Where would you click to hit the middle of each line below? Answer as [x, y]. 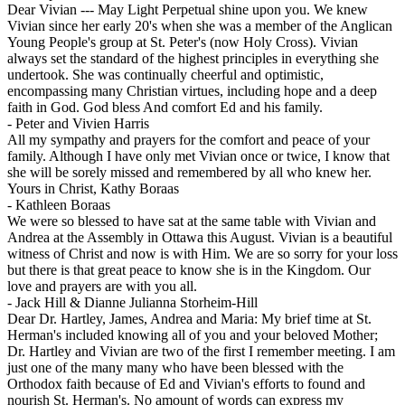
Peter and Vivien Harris [82, 124]
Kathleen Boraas [63, 205]
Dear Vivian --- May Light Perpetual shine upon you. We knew [188, 10]
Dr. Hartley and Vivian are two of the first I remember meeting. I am [201, 352]
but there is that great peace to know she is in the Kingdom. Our [189, 270]
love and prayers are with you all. [102, 287]
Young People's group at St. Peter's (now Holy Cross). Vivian [183, 42]
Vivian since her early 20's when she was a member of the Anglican [200, 26]
